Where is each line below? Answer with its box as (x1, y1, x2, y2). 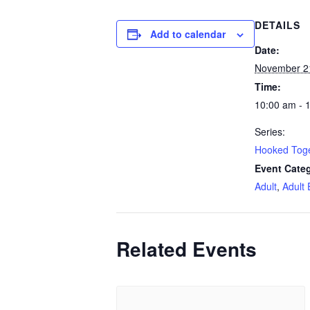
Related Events (116, 235, 257, 264)
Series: (255, 125, 285, 139)
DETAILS (255, 18, 300, 33)
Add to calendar (150, 27, 226, 42)
